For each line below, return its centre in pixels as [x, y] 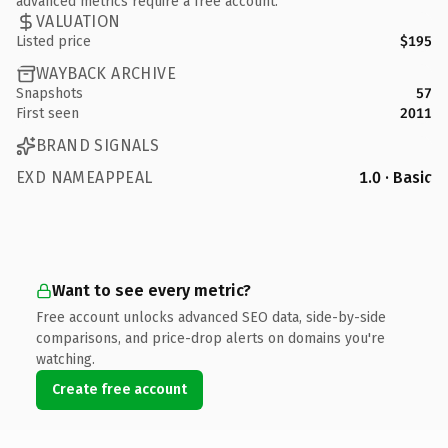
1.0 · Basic [395, 177]
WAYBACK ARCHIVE [106, 73]
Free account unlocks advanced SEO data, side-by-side [211, 317]
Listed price [53, 41]
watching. [65, 359]
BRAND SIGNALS [98, 145]
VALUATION [78, 21]
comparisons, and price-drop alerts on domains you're [210, 338]
